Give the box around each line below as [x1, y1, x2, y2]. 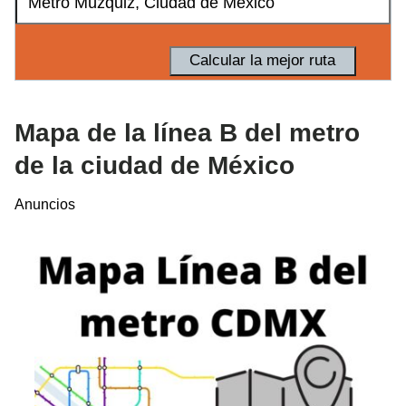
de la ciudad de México [14, 150, 295, 179]
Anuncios [14, 196, 75, 212]
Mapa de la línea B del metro [14, 118, 360, 147]
